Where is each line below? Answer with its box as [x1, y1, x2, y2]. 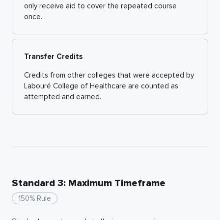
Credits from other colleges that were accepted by [24, 70, 194, 80]
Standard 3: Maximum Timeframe [12, 177, 165, 189]
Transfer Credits [24, 52, 82, 61]
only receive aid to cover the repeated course [24, 1, 177, 10]
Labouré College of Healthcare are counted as [24, 81, 178, 90]
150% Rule [18, 193, 51, 203]
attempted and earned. [24, 92, 101, 101]
